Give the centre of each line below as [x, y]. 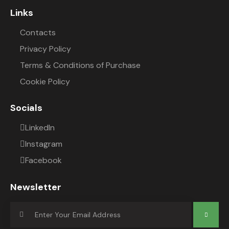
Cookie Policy [45, 81]
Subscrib [206, 215]
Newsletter [36, 187]
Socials [26, 108]
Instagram [44, 144]
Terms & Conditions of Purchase [81, 65]
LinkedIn [40, 127]
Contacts [38, 32]
